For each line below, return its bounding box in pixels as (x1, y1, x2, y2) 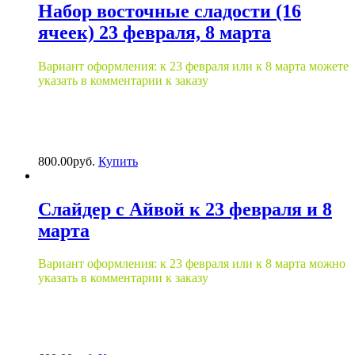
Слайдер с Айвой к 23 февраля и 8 (38, 198, 332, 219)
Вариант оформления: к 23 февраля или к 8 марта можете (38, 59, 349, 73)
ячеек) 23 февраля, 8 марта (38, 21, 271, 43)
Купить (98, 154, 138, 168)
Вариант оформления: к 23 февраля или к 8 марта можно (38, 257, 345, 271)
